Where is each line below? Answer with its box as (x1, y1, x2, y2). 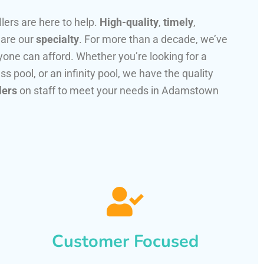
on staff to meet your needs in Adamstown (17, 84, 219, 97)
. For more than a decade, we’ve (79, 32, 227, 45)
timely (163, 15, 193, 28)
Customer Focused (51, 229, 199, 253)
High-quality (100, 15, 159, 28)
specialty (36, 32, 79, 45)
